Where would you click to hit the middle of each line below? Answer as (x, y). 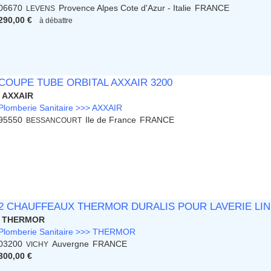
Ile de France (111, 120)
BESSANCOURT (54, 120)
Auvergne (71, 244)
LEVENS (41, 8)
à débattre (56, 21)
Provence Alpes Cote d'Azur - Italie (125, 8)
